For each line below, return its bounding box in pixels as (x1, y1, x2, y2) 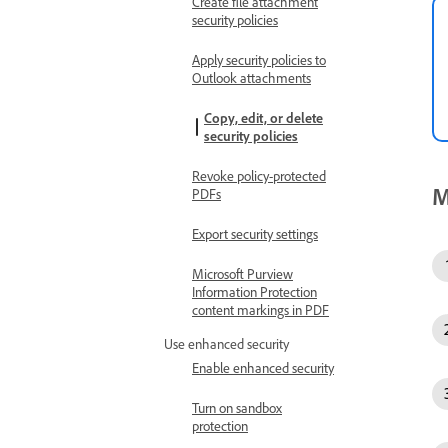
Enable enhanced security (192, 359, 334, 376)
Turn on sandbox (192, 399, 282, 416)
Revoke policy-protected (192, 167, 326, 184)
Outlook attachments (192, 69, 311, 86)
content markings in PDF (192, 301, 329, 318)
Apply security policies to (192, 51, 326, 68)
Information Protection (192, 283, 317, 300)
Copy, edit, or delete (204, 109, 323, 126)
